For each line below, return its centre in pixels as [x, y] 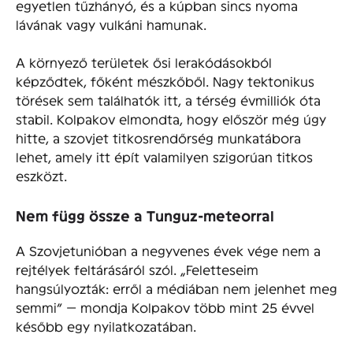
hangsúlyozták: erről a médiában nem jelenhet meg [176, 288]
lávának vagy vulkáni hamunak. [111, 24]
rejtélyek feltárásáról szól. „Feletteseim [137, 269]
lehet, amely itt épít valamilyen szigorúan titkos [164, 157]
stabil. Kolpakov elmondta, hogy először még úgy [171, 119]
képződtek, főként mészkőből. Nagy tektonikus [165, 81]
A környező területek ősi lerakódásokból [144, 62]
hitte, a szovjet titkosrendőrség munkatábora [158, 138]
